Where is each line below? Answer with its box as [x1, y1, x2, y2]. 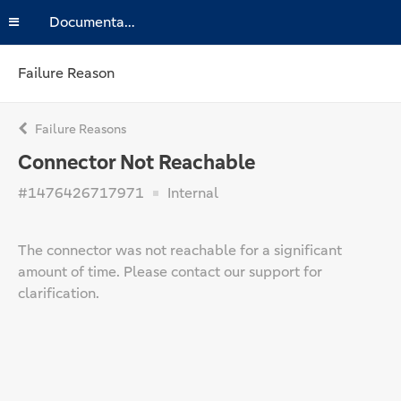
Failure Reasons [32, 121, 126, 137]
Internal [164, 183, 218, 202]
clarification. [18, 284, 99, 303]
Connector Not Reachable [18, 149, 255, 175]
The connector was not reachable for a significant [18, 241, 342, 260]
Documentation [124, 13, 135, 31]
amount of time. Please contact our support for [18, 262, 322, 281]
